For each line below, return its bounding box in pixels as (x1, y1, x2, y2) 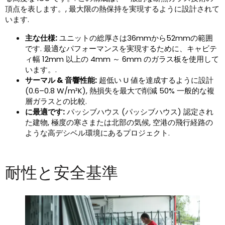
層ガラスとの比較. (25, 96, 87, 107)
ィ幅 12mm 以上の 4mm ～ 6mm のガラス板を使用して (25, 54, 219, 65)
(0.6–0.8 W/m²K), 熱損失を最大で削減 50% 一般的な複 (25, 85, 214, 96)
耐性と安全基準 (5, 161, 118, 184)
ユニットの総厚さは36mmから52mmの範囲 (57, 33, 213, 44)
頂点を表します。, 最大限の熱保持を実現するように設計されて (5, 4, 219, 15)
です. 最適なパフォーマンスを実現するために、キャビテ (25, 43, 217, 54)
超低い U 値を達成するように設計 (97, 75, 213, 86)
